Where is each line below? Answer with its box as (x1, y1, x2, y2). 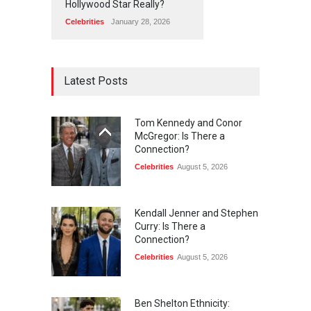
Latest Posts (64, 74, 128, 88)
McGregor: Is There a (135, 131, 225, 142)
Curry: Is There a (135, 221, 205, 233)
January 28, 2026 (111, 17, 170, 26)
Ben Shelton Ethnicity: (135, 298, 230, 310)
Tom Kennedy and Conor (135, 117, 242, 129)
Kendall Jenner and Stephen (135, 208, 258, 219)
